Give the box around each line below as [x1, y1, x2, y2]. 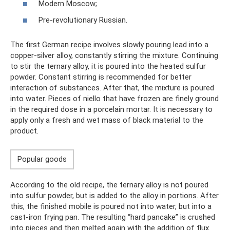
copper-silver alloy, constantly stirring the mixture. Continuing [10, 50, 218, 60]
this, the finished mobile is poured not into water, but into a [10, 201, 212, 211]
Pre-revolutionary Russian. [39, 15, 127, 25]
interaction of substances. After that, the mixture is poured [10, 83, 214, 92]
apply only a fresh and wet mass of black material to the [10, 115, 203, 125]
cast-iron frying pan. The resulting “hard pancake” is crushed [10, 212, 215, 222]
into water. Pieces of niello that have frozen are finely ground [10, 93, 219, 103]
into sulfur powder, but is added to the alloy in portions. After [10, 190, 219, 200]
